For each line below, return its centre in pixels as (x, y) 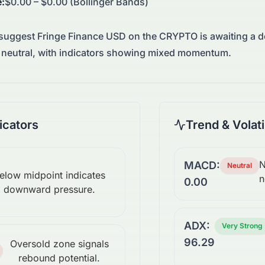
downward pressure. (49, 190)
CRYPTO (178, 36)
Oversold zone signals (59, 244)
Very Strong (242, 226)
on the (143, 36)
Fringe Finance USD (82, 36)
